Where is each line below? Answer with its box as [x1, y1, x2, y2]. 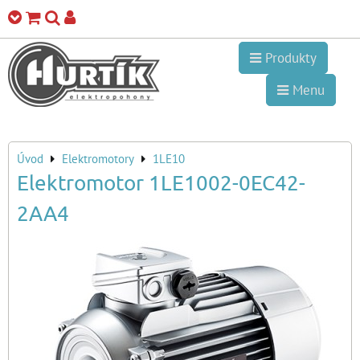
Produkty [261, 49, 317, 67]
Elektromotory [62, 151, 134, 166]
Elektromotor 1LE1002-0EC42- [17, 170, 305, 195]
